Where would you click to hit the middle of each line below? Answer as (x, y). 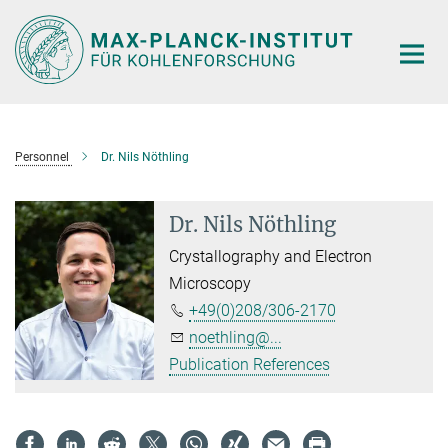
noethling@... (236, 337)
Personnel (42, 156)
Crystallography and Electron (271, 256)
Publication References (250, 364)
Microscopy (210, 283)
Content (32, 45)
